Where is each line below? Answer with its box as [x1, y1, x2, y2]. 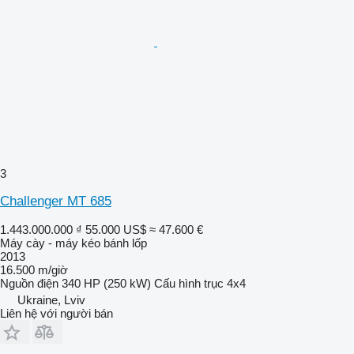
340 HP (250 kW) [62, 276, 151, 290]
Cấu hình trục [154, 276, 224, 290]
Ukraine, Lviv [17, 292, 85, 307]
